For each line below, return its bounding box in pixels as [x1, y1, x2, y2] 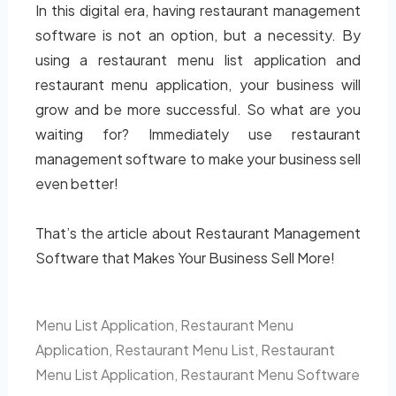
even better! [34, 174, 118, 193]
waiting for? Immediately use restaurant [34, 125, 362, 143]
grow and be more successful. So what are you [34, 100, 362, 118]
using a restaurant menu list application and [34, 50, 362, 69]
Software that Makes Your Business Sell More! [34, 248, 335, 267]
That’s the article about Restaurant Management [34, 224, 362, 242]
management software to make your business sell [34, 149, 362, 168]
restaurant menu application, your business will [34, 75, 362, 94]
